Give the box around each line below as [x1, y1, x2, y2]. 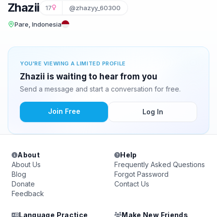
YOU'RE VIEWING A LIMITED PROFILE [20, 60, 126, 67]
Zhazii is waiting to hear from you [20, 72, 157, 81]
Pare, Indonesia [15, 20, 62, 28]
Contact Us [114, 180, 149, 188]
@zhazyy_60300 [69, 4, 121, 12]
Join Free [47, 107, 80, 115]
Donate [12, 180, 35, 188]
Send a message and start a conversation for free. [20, 85, 181, 93]
